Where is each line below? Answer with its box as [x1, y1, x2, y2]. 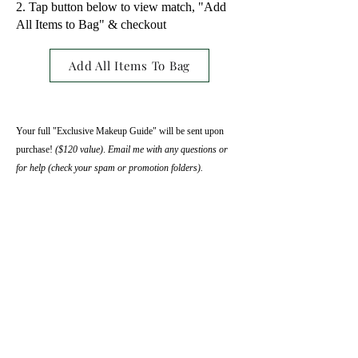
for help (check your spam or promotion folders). [16, 162, 205, 173]
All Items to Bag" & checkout [16, 18, 166, 31]
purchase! [16, 144, 55, 155]
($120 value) [55, 144, 103, 155]
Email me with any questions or [108, 144, 228, 155]
